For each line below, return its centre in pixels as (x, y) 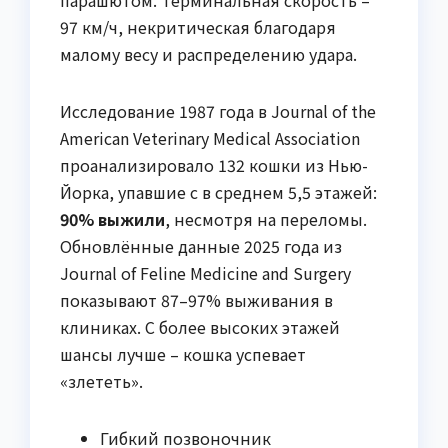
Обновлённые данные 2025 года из (201, 245)
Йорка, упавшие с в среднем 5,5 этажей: (218, 191)
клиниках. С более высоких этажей (200, 326)
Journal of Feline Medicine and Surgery (205, 272)
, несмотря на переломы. (266, 218)
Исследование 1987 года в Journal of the (218, 110)
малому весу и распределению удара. (208, 53)
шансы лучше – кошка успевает (183, 353)
